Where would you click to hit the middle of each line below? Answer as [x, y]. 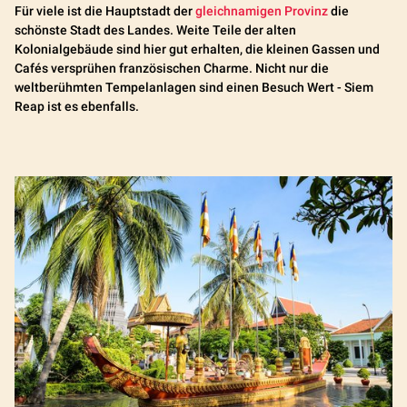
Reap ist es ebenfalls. [77, 106]
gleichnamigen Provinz [262, 11]
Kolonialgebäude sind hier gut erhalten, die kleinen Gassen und [197, 49]
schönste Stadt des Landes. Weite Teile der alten [155, 30]
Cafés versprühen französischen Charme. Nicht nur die [172, 68]
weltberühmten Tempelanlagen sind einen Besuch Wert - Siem [194, 87]
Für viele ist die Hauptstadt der [105, 11]
